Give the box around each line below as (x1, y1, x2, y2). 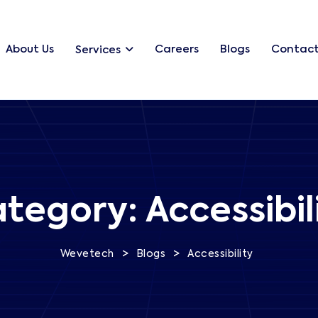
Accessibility (187, 249, 253, 259)
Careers (154, 44, 199, 55)
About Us (5, 44, 54, 55)
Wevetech (60, 249, 114, 259)
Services (75, 45, 121, 55)
